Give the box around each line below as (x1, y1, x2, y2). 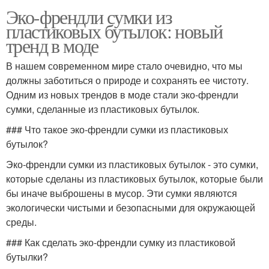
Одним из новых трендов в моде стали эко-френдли (6, 88, 238, 101)
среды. (6, 215, 37, 229)
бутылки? (6, 250, 48, 264)
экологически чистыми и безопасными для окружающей (6, 201, 255, 214)
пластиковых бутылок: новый (6, 18, 223, 44)
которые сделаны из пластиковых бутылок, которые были (6, 172, 263, 186)
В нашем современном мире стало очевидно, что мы (6, 59, 243, 73)
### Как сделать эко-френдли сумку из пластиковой (6, 235, 235, 249)
